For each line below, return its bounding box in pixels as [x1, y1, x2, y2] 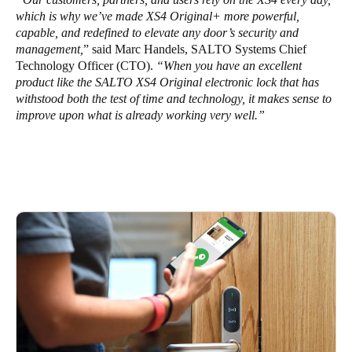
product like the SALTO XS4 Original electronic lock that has [16, 75, 319, 89]
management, [16, 42, 83, 56]
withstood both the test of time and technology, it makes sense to [16, 91, 332, 105]
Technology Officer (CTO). [16, 58, 156, 72]
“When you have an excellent [156, 58, 302, 72]
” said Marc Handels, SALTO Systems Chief [83, 42, 306, 56]
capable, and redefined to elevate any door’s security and [16, 25, 299, 39]
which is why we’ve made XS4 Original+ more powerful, [16, 9, 299, 23]
